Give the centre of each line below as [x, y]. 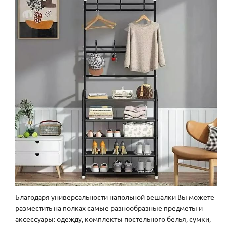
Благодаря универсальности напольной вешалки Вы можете [115, 197]
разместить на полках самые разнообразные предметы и [109, 208]
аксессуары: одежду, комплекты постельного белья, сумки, [113, 219]
